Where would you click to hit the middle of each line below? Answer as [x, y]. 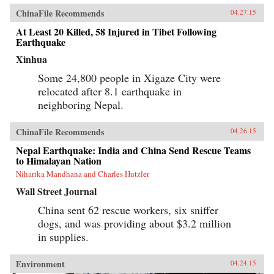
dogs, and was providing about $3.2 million [135, 223]
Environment [40, 264]
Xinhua [31, 59]
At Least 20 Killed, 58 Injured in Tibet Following [116, 31]
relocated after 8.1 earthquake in [110, 91]
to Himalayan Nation [59, 160]
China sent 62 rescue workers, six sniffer [128, 209]
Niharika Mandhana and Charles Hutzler [83, 173]
